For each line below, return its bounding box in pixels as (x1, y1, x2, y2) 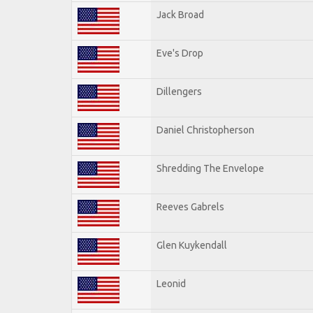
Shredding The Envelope (156, 162, 264, 174)
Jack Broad (156, 8, 204, 20)
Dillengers (156, 85, 202, 97)
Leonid (156, 277, 186, 289)
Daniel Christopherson (156, 124, 254, 136)
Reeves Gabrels (156, 201, 224, 212)
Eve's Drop (156, 47, 203, 59)
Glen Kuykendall (156, 239, 227, 251)
